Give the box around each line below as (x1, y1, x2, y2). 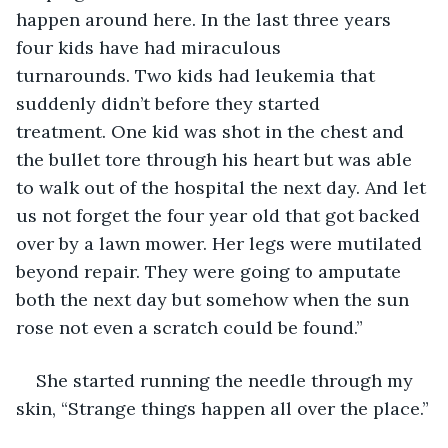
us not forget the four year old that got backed (16, 203, 425, 227)
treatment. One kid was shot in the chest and (16, 119, 409, 143)
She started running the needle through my (36, 368, 418, 392)
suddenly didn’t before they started (16, 91, 325, 115)
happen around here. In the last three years (16, 7, 396, 31)
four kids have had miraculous (16, 35, 286, 59)
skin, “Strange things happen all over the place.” (16, 396, 429, 420)
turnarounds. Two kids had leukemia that (16, 63, 380, 87)
